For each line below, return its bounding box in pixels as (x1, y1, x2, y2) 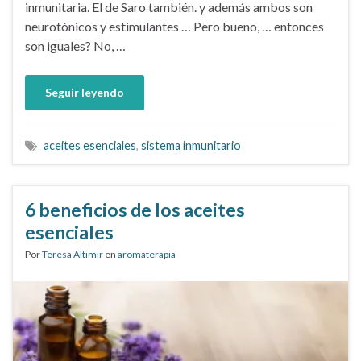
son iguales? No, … (25, 37, 126, 53)
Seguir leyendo (45, 85, 124, 99)
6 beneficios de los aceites (25, 197, 245, 221)
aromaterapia (118, 247, 176, 260)
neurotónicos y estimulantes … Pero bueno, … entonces (25, 18, 324, 34)
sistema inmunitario (141, 138, 241, 152)
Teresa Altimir (42, 247, 103, 260)
